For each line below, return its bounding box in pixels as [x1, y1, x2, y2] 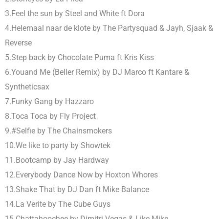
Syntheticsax [5, 82, 49, 91]
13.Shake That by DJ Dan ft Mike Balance [5, 184, 149, 194]
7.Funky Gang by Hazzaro [5, 96, 94, 106]
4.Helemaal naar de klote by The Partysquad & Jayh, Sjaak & [5, 23, 213, 33]
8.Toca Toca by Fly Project [5, 111, 96, 121]
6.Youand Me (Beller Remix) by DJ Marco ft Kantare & [5, 67, 189, 77]
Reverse [5, 38, 32, 47]
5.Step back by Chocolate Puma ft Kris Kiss [5, 52, 154, 62]
